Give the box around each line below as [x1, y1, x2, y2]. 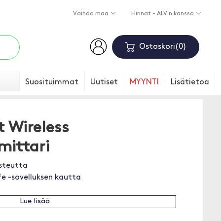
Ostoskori [139, 43, 175, 51]
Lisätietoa [171, 78, 209, 86]
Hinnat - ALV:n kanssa [131, 11, 195, 17]
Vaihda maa [73, 11, 110, 17]
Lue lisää [19, 198, 50, 205]
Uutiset [90, 78, 118, 86]
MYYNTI [130, 78, 159, 86]
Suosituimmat [25, 78, 78, 86]
